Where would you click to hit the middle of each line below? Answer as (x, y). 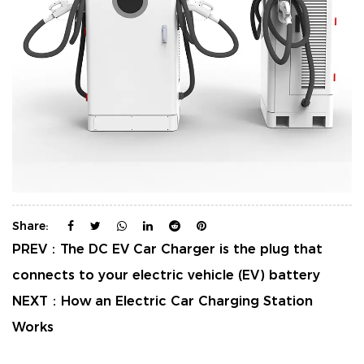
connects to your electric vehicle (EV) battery (166, 275)
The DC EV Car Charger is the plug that (191, 249)
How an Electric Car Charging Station (187, 301)
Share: (30, 225)
